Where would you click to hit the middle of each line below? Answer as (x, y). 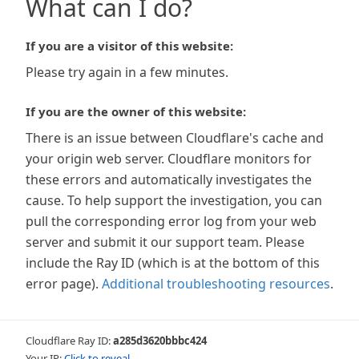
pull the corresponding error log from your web (171, 221)
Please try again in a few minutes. (127, 72)
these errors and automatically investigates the (169, 179)
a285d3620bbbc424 (160, 341)
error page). (62, 284)
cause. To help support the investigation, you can (174, 200)
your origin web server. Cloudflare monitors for (169, 159)
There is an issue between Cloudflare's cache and (175, 138)
